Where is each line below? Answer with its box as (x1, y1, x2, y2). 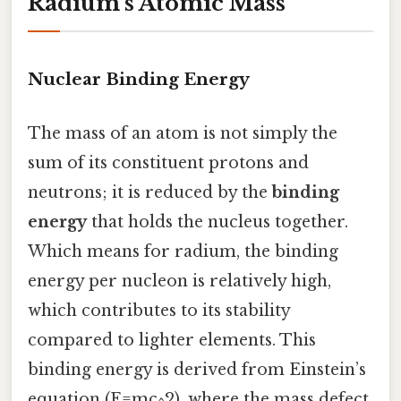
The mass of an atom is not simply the (28, 123, 337, 143)
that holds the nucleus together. (87, 211, 348, 232)
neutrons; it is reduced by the (28, 182, 272, 202)
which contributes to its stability (28, 300, 290, 320)
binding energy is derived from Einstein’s (28, 359, 366, 380)
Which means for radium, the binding (28, 241, 338, 261)
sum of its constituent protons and (28, 152, 309, 173)
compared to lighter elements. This (28, 329, 316, 350)
